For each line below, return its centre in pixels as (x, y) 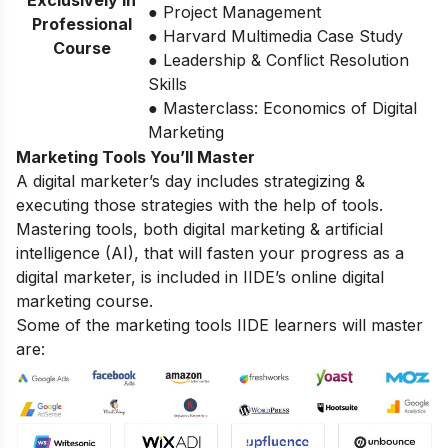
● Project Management (234, 12)
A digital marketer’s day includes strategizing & (190, 181)
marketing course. (84, 301)
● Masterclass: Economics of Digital (282, 108)
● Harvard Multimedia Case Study (275, 36)
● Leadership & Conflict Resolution (278, 60)
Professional (81, 24)
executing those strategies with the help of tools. (199, 205)
